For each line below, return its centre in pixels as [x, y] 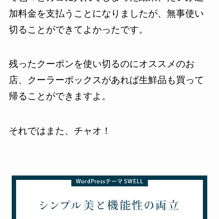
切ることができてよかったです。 [78, 29]
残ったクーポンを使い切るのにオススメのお [101, 64]
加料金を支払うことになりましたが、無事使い [106, 13]
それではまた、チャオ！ [60, 131]
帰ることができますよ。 [60, 96]
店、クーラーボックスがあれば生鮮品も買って [106, 80]
